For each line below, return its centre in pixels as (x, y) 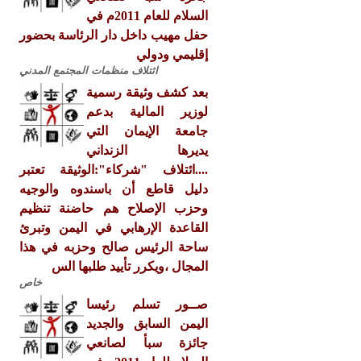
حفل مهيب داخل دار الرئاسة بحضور (114, 35)
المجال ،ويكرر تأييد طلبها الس (130, 266)
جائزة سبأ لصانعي (147, 343)
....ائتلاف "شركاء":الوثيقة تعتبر (114, 170)
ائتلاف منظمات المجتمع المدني (89, 71)
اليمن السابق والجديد (147, 324)
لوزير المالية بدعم (147, 112)
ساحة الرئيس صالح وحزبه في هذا (114, 247)
